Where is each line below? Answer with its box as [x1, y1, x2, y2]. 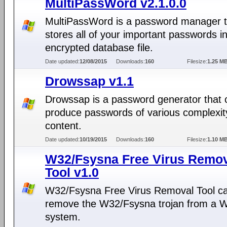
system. [45, 211, 81, 222]
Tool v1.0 [45, 165, 99, 179]
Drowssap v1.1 [45, 74, 134, 88]
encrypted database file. [45, 42, 153, 53]
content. [45, 120, 82, 131]
